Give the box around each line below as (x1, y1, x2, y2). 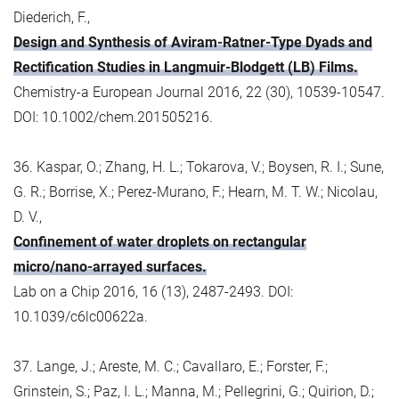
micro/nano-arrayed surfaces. (13, 257, 207, 275)
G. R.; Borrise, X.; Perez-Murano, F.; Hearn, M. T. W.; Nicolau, (13, 183, 378, 200)
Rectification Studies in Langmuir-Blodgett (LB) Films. (13, 58, 358, 76)
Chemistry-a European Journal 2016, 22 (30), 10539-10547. (13, 83, 385, 101)
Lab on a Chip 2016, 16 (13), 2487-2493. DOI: (13, 282, 293, 300)
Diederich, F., (13, 8, 90, 26)
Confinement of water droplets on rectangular (13, 232, 306, 250)
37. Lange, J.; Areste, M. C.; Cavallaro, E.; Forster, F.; (13, 357, 328, 375)
